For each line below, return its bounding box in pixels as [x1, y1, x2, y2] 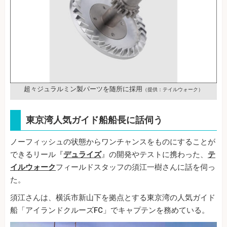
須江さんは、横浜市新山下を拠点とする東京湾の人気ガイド [10, 193, 215, 203]
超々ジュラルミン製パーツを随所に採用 [24, 85, 142, 93]
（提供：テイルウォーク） [142, 87, 203, 93]
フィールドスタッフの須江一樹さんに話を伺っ [56, 163, 215, 172]
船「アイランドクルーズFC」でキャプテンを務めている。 [10, 206, 209, 215]
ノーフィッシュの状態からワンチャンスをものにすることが [10, 137, 215, 147]
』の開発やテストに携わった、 [101, 150, 208, 160]
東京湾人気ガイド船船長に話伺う [26, 115, 163, 126]
